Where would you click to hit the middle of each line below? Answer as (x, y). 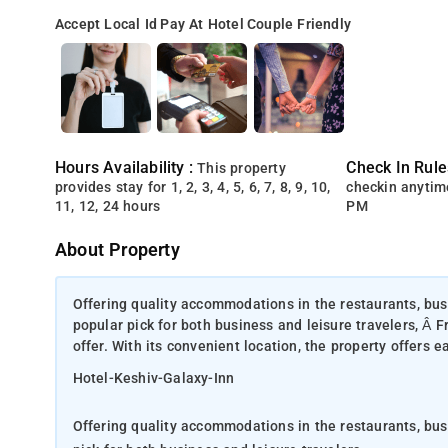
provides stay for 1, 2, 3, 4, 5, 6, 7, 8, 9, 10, (193, 187)
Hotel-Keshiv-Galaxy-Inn (153, 378)
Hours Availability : (126, 167)
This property (241, 168)
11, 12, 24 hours (108, 206)
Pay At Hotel (202, 24)
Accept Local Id (106, 24)
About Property (117, 250)
